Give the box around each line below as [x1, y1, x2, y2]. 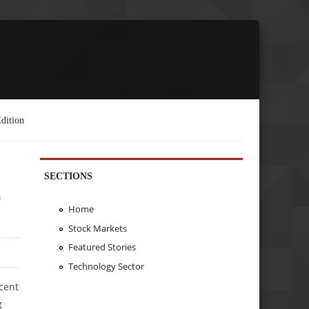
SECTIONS [44, 170, 93, 181]
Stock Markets [68, 221, 127, 235]
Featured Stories [68, 241, 136, 254]
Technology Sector [68, 260, 144, 273]
